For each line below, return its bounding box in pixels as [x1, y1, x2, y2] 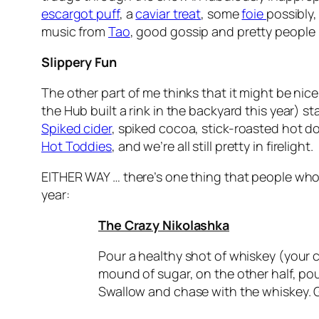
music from [41, 23, 108, 41]
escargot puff [41, 5, 120, 23]
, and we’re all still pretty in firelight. [111, 137, 313, 155]
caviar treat [135, 5, 202, 23]
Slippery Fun [41, 53, 117, 71]
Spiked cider [41, 120, 112, 137]
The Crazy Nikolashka [98, 216, 229, 234]
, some [201, 5, 242, 23]
